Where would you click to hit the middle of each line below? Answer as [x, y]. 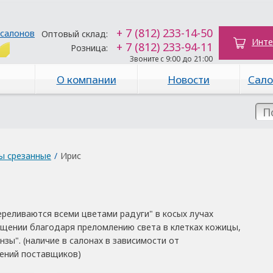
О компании [86, 80]
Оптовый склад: [75, 34]
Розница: [89, 48]
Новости [189, 80]
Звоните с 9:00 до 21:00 [171, 59]
